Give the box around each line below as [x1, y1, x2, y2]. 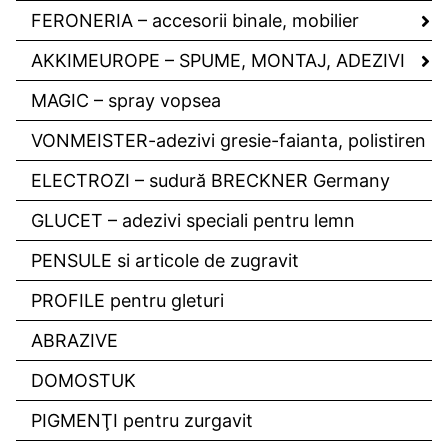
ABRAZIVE [31, 330, 118, 352]
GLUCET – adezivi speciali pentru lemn [31, 210, 355, 232]
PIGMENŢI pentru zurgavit [31, 410, 253, 432]
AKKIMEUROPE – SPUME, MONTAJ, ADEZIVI [31, 50, 405, 72]
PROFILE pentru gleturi [31, 290, 224, 312]
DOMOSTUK [31, 370, 136, 392]
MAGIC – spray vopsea [31, 90, 221, 112]
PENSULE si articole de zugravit [31, 250, 299, 272]
